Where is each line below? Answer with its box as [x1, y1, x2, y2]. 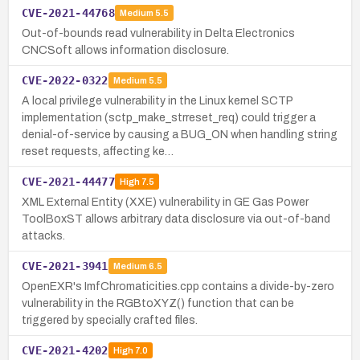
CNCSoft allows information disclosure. [22, 43, 229, 56]
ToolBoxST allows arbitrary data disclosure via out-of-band [22, 212, 330, 225]
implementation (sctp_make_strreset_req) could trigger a [22, 111, 316, 124]
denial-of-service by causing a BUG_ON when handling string [22, 128, 337, 141]
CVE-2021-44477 [22, 174, 115, 188]
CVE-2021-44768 [22, 6, 115, 19]
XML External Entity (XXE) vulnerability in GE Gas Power [22, 195, 309, 208]
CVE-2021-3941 [22, 259, 108, 272]
